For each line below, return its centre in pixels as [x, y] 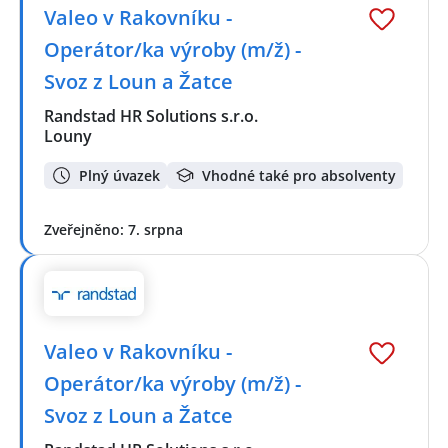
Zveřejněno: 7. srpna [113, 229]
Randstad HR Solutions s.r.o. [152, 116]
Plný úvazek [119, 175]
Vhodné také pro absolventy [299, 175]
